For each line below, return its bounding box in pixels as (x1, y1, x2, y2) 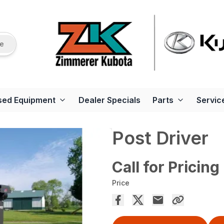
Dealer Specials (78, 95, 140, 105)
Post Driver (112, 127, 208, 149)
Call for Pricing (112, 158, 219, 176)
